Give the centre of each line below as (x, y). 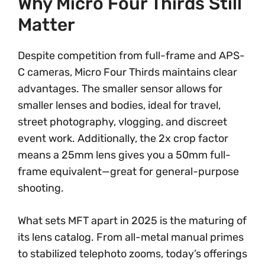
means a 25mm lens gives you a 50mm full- (124, 155)
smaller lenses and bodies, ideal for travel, (119, 105)
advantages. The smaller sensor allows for (120, 89)
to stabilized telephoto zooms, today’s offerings (132, 254)
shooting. (41, 188)
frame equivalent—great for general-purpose (128, 172)
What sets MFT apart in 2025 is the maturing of (132, 221)
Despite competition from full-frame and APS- (131, 56)
